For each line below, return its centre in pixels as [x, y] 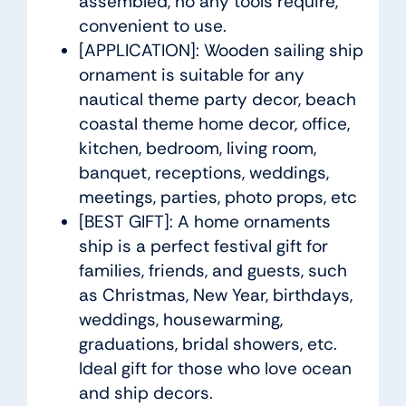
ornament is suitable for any [191, 75]
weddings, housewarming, [180, 320]
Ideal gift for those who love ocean [215, 369]
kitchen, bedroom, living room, [197, 149]
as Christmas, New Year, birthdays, [215, 295]
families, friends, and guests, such [213, 271]
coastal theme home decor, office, [214, 124]
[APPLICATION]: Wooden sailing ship [221, 51]
